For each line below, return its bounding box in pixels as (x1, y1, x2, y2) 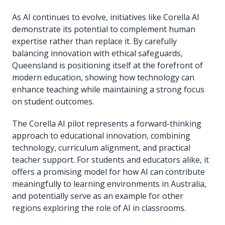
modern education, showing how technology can (12, 71, 194, 83)
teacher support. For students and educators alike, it (12, 154, 209, 165)
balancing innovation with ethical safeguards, (12, 47, 183, 59)
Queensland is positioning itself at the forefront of (12, 59, 203, 71)
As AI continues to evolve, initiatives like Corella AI (12, 11, 199, 23)
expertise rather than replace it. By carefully (12, 35, 177, 47)
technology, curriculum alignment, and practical (12, 142, 190, 153)
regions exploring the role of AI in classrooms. (12, 202, 186, 213)
